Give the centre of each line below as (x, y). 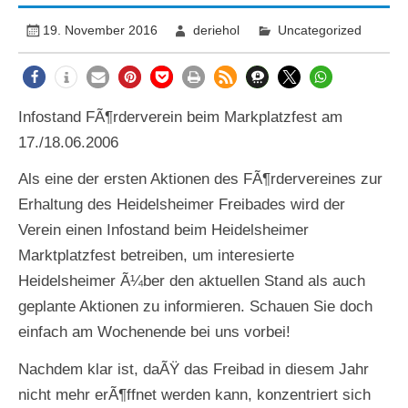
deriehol (216, 31)
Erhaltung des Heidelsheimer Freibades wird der (182, 205)
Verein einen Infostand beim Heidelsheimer (164, 230)
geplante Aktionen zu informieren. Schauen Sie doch (196, 307)
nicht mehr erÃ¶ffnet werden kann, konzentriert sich (195, 395)
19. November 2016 (101, 31)
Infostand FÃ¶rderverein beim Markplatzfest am (181, 117)
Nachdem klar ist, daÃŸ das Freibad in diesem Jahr (194, 370)
